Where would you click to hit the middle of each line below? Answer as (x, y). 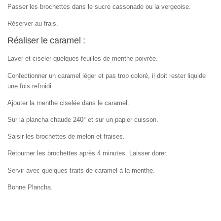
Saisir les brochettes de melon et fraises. (66, 137)
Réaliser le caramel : (46, 41)
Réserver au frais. (33, 24)
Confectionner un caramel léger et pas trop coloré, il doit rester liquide (107, 75)
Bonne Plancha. (30, 187)
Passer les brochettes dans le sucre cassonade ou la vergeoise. (99, 7)
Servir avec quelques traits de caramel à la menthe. (81, 170)
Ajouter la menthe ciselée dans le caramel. (68, 103)
